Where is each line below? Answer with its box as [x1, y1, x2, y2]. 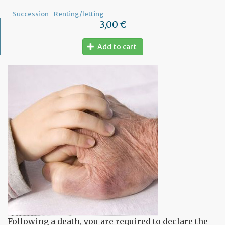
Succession [13, 10, 49, 18]
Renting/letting [54, 10, 104, 18]
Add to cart [97, 42, 137, 51]
